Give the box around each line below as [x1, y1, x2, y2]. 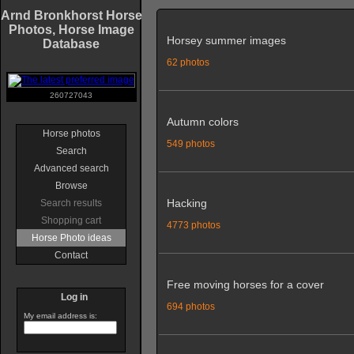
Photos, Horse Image [8, 23, 134, 36]
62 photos [167, 57, 209, 67]
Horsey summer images [167, 34, 286, 47]
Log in [61, 292, 88, 303]
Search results [40, 198, 102, 209]
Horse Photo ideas [31, 232, 111, 243]
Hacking [167, 197, 207, 209]
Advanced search [33, 163, 109, 174]
